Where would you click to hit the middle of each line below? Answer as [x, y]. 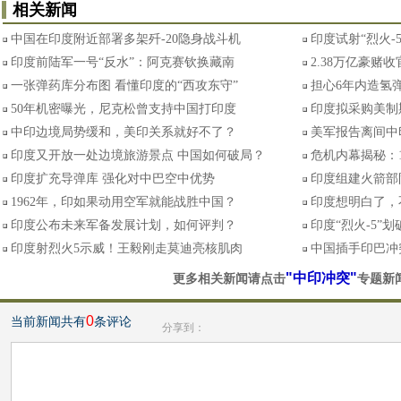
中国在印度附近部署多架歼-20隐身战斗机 [126, 39]
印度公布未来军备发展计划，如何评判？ [124, 225]
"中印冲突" [321, 278]
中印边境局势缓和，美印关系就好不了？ [124, 132]
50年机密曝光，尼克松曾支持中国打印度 [124, 109]
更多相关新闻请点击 [229, 279]
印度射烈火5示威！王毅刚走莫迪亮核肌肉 [127, 248]
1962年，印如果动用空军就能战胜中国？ [124, 202]
